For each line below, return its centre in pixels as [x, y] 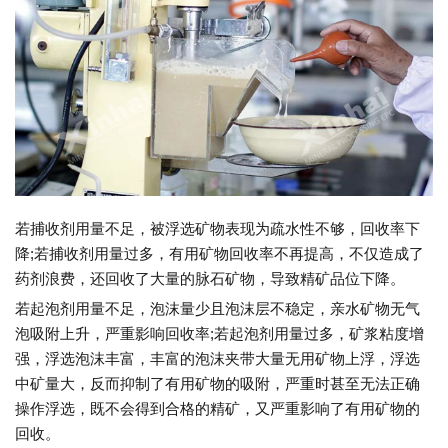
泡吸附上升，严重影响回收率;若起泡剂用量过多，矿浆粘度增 [219, 334]
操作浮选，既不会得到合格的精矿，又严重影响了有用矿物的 [217, 409]
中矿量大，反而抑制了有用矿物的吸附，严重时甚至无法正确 [217, 384]
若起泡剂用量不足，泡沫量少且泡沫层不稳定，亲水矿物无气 [217, 309]
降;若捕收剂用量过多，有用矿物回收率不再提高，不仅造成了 [219, 254]
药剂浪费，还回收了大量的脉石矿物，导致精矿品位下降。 [210, 279]
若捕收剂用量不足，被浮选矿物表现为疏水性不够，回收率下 [217, 229]
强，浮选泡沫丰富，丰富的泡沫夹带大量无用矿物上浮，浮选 [217, 359]
